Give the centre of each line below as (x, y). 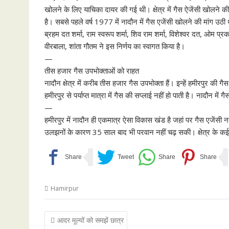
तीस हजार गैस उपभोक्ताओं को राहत (92, 71)
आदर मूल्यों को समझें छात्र (90, 220)
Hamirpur (65, 188)
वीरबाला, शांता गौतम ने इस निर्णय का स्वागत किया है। (115, 46)
